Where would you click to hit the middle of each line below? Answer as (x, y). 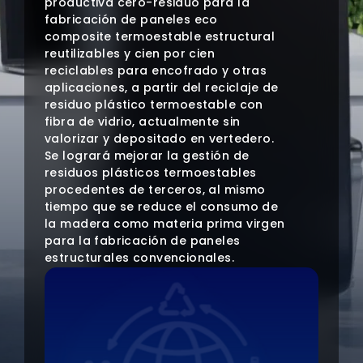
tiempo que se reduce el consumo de (162, 207)
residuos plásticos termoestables (151, 173)
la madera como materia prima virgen (165, 224)
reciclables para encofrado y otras (156, 71)
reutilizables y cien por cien (130, 54)
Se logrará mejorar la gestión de (147, 156)
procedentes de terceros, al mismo (155, 190)
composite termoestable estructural (160, 37)
